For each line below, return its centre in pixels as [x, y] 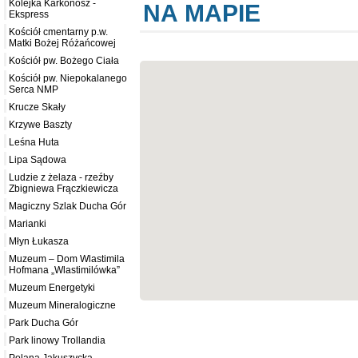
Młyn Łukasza [39, 242]
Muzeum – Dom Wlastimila [67, 259]
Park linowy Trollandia [57, 341]
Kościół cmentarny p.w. [58, 32]
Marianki [28, 224]
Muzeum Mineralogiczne [62, 306]
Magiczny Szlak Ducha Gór [68, 207]
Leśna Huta [34, 143]
